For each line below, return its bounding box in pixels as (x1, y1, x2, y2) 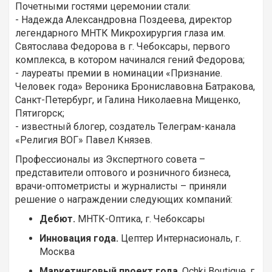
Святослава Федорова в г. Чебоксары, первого (15, 41, 230, 53)
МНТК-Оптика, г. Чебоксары (75, 213, 205, 225)
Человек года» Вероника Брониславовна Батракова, (15, 81, 255, 93)
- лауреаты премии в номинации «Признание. (15, 67, 222, 80)
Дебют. (39, 213, 75, 225)
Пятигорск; (15, 107, 64, 120)
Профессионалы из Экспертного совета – (15, 154, 205, 166)
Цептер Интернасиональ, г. (118, 233, 241, 245)
